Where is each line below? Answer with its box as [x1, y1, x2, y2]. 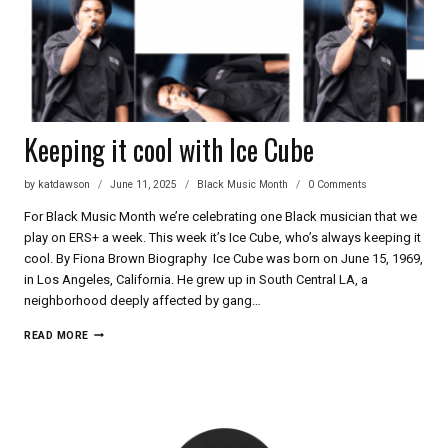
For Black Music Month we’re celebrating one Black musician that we [24, 208, 417, 224]
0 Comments [308, 177, 368, 191]
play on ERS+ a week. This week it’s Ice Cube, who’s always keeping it [24, 229, 421, 245]
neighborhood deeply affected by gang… [24, 292, 261, 308]
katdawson [38, 177, 91, 191]
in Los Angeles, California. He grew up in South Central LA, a [24, 271, 368, 287]
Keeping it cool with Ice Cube [24, 129, 314, 171]
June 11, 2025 [110, 177, 178, 191]
